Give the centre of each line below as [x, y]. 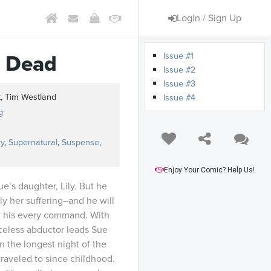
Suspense [80, 142]
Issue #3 [179, 84]
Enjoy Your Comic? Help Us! [209, 170]
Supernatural [33, 142]
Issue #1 [178, 56]
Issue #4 [179, 98]
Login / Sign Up [209, 18]
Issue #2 [179, 70]
